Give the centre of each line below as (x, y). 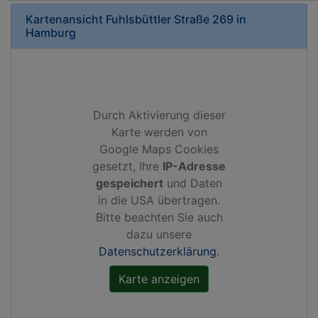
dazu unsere (159, 234)
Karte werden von (159, 132)
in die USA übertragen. (159, 200)
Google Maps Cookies (159, 149)
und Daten (193, 183)
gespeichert (130, 183)
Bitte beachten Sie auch (159, 217)
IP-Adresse (194, 166)
